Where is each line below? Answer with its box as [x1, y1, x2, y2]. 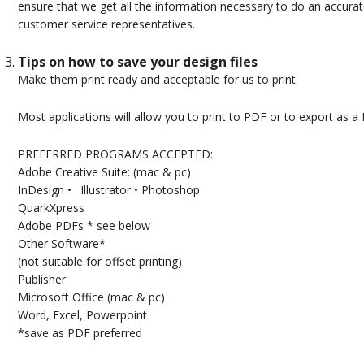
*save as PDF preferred [17, 325, 142, 341]
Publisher [17, 271, 66, 288]
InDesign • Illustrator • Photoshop [17, 182, 200, 198]
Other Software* [17, 236, 106, 252]
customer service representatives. [17, 16, 195, 32]
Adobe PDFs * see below [17, 218, 150, 234]
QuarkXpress [17, 200, 84, 216]
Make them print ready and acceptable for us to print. [17, 71, 298, 88]
